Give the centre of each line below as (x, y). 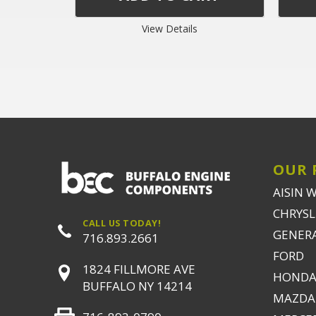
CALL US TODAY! (122, 223)
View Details (169, 29)
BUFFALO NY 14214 (137, 286)
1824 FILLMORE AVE (139, 269)
